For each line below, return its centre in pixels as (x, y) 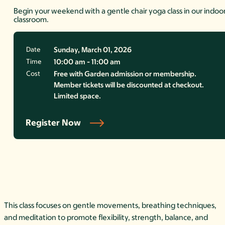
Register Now (53, 123)
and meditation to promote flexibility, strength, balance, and (106, 217)
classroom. (31, 20)
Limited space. (78, 96)
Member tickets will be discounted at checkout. (129, 85)
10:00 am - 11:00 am (87, 62)
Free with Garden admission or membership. (125, 74)
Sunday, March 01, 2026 (93, 50)
